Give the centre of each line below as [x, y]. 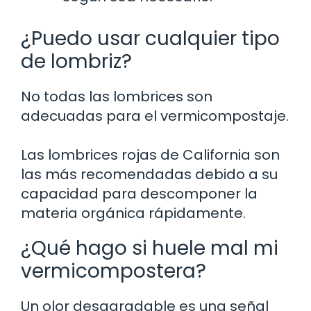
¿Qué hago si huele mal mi [150, 248]
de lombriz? [76, 61]
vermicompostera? [114, 271]
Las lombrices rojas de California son [150, 154]
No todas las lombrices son [117, 96]
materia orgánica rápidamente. [133, 213]
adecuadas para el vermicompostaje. [155, 116]
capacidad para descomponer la [139, 193]
